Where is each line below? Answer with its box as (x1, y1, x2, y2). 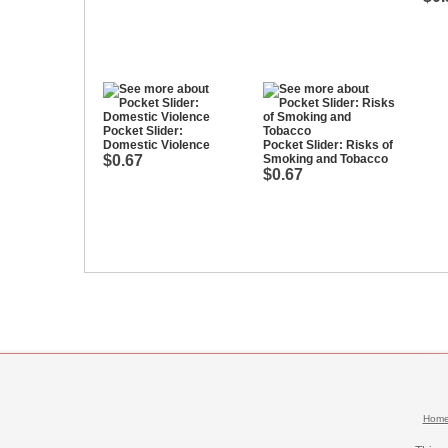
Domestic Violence (103, 138, 210, 152)
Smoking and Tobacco (263, 152, 388, 166)
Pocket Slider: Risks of (263, 138, 393, 152)
